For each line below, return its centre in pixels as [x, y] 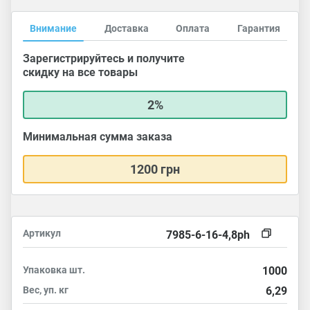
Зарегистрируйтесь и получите [104, 58]
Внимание [53, 28]
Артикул [42, 233]
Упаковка [46, 270]
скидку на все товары [80, 72]
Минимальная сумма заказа [98, 137]
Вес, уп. [41, 290]
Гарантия [258, 28]
